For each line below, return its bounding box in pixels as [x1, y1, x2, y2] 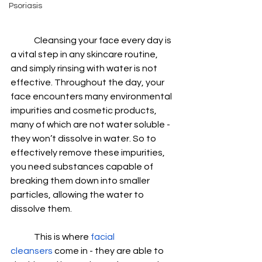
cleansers [11, 246, 53, 256]
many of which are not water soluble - [11, 119, 172, 129]
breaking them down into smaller [11, 175, 151, 185]
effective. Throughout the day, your [11, 77, 166, 87]
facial [91, 232, 116, 242]
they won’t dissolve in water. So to [11, 133, 158, 143]
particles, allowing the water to [11, 189, 146, 199]
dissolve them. [11, 204, 77, 213]
